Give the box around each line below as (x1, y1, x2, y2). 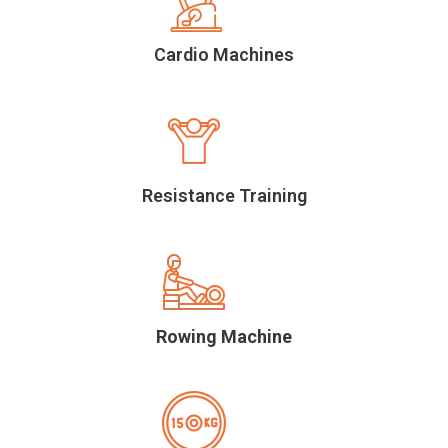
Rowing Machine (156, 326, 292, 348)
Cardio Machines (154, 44, 294, 66)
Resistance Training (141, 185, 307, 207)
